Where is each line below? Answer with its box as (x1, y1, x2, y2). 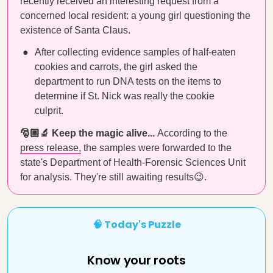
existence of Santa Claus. (20, 25, 133, 35)
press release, (20, 143, 81, 153)
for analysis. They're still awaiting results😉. (20, 172, 207, 182)
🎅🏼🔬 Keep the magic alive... (20, 128, 157, 138)
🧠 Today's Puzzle (92, 218, 181, 232)
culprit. (35, 105, 66, 116)
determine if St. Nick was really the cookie (35, 91, 214, 101)
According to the (157, 128, 227, 138)
